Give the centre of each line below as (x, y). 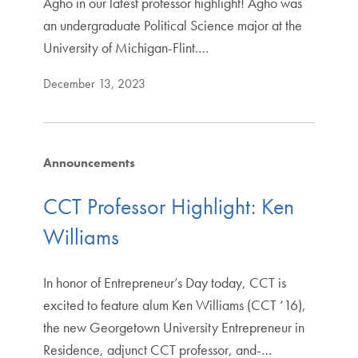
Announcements (89, 163)
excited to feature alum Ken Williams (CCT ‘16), (174, 304)
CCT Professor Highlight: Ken (168, 207)
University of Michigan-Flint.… (125, 48)
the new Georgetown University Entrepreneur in (173, 327)
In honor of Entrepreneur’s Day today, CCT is (164, 282)
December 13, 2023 (94, 84)
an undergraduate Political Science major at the (172, 26)
